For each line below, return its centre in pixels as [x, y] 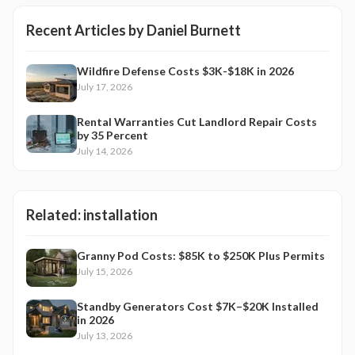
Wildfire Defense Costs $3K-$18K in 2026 [185, 71]
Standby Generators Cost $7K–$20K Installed [198, 306]
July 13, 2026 [105, 336]
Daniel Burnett [194, 30]
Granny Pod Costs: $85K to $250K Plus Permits [201, 256]
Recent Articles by [86, 30]
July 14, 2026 [105, 151]
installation [120, 215]
